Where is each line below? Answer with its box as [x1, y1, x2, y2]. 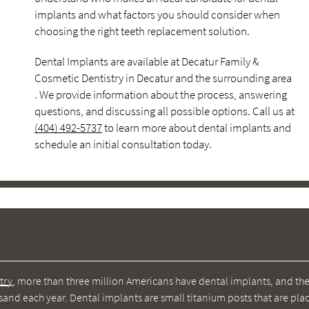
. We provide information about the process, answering [34, 87, 287, 102]
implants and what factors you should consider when [34, 7, 280, 22]
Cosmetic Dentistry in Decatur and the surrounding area [34, 70, 292, 86]
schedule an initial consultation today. [34, 137, 212, 152]
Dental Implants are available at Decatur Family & [34, 54, 259, 69]
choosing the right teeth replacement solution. [34, 23, 250, 39]
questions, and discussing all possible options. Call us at [34, 103, 295, 119]
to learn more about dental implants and [102, 120, 291, 135]
